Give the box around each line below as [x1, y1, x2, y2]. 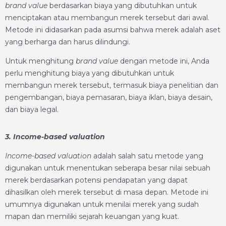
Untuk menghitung [5, 56, 76, 66]
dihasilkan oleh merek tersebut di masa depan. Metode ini [5, 188, 208, 197]
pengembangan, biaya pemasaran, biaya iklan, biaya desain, [5, 93, 212, 102]
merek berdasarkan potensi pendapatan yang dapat [5, 176, 188, 185]
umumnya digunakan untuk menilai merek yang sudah [5, 200, 199, 209]
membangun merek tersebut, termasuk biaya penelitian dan [5, 81, 218, 90]
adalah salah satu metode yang [91, 151, 203, 160]
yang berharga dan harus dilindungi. [5, 37, 130, 46]
